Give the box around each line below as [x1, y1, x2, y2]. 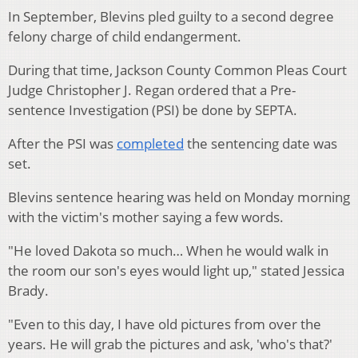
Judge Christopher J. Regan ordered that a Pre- [8, 81, 296, 100]
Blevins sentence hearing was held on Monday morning [8, 188, 350, 207]
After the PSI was [8, 134, 117, 153]
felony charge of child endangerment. [8, 27, 241, 46]
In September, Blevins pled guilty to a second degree [8, 7, 334, 26]
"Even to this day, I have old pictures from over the [8, 315, 321, 334]
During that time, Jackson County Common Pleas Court [8, 61, 347, 80]
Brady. [8, 281, 49, 300]
